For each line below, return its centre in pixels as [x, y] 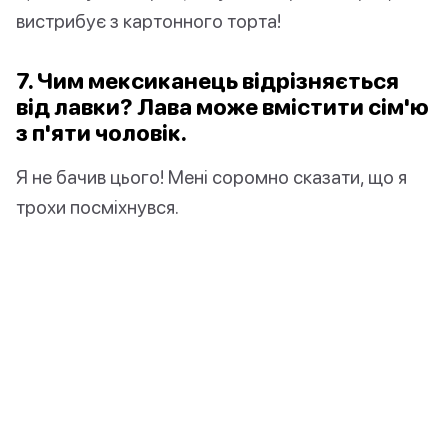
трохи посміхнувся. [97, 207]
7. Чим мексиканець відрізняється [207, 81]
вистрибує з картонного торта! [148, 21]
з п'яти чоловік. [101, 133]
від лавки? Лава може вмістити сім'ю [222, 107]
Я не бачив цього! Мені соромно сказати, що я [211, 177]
